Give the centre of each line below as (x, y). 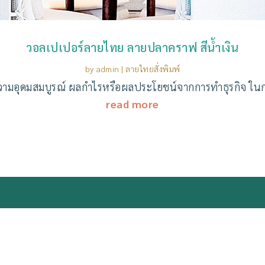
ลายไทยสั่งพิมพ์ (153, 69)
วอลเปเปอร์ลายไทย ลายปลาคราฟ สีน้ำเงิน (132, 48)
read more (132, 104)
